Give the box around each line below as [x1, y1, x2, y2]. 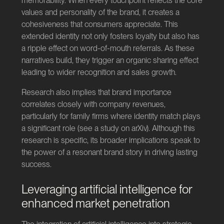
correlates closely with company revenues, [21, 99, 165, 109]
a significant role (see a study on [21, 123, 131, 133]
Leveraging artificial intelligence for [21, 182, 192, 197]
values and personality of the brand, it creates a [21, 7, 179, 17]
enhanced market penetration [21, 196, 170, 211]
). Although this [146, 123, 195, 133]
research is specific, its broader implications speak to [21, 135, 200, 145]
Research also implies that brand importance [21, 87, 171, 97]
